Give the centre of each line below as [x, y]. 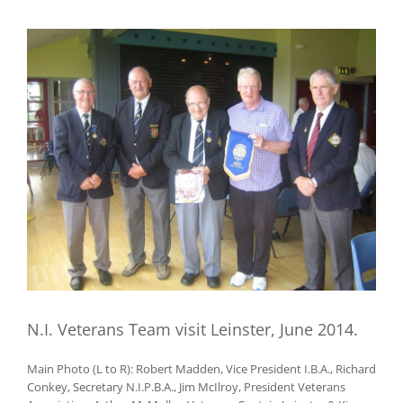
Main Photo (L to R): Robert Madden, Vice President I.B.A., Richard [201, 369]
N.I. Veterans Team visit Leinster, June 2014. [193, 330]
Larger [43, 55]
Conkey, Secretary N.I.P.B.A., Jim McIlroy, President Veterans [186, 387]
